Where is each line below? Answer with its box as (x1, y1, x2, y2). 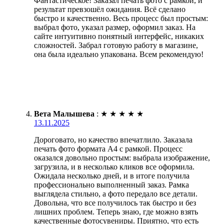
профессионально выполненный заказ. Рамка (34, 180, 189, 189)
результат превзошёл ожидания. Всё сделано (34, 4, 185, 13)
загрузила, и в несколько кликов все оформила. (34, 162, 194, 171)
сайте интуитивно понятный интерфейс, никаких (34, 31, 204, 40)
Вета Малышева (34, 109, 94, 118)
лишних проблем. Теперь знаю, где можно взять (34, 207, 198, 216)
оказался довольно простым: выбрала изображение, (34, 153, 210, 162)
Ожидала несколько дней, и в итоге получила (34, 171, 189, 180)
